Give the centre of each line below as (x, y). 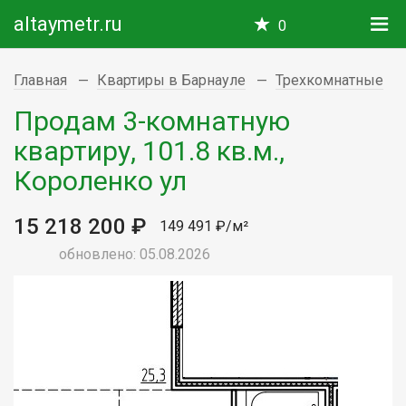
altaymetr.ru (68, 24)
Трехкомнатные (329, 80)
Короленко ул (100, 180)
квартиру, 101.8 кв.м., (149, 150)
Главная (40, 80)
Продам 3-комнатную (152, 121)
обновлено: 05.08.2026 (135, 254)
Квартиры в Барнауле (171, 80)
